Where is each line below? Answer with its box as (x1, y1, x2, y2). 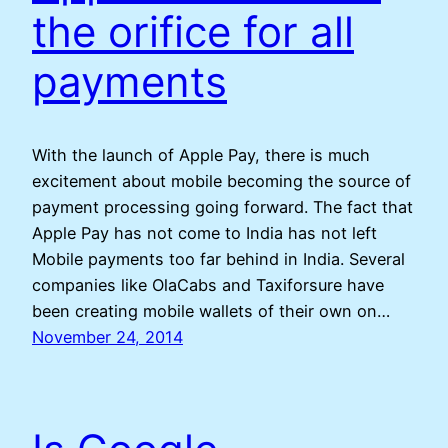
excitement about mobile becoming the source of (32, 170, 411, 191)
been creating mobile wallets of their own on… (32, 300, 390, 321)
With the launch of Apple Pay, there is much (32, 144, 370, 165)
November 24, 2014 (32, 326, 183, 347)
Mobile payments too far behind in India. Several (32, 248, 405, 269)
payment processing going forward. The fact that (32, 196, 413, 217)
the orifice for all (32, 5, 354, 57)
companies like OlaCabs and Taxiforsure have (32, 274, 384, 295)
